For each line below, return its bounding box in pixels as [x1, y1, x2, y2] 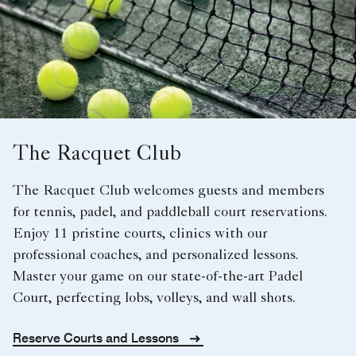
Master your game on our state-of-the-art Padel [13, 270, 303, 285]
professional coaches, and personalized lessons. [13, 249, 298, 264]
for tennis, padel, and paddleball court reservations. [13, 206, 327, 221]
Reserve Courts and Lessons [13, 331, 182, 346]
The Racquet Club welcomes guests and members [13, 184, 324, 199]
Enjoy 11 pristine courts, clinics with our [13, 227, 267, 242]
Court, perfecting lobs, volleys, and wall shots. [13, 292, 296, 307]
